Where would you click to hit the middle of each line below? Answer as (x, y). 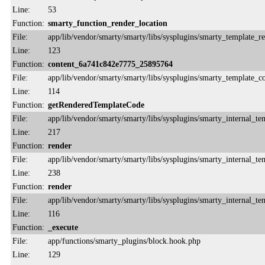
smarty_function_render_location (108, 23)
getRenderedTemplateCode (96, 104)
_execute (63, 227)
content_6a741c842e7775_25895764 (110, 64)
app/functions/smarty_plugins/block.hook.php (124, 240)
